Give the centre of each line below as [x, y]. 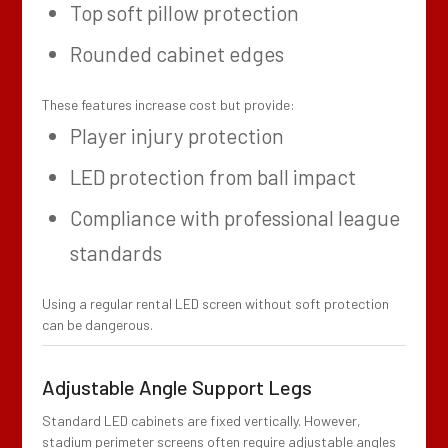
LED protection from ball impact [213, 177]
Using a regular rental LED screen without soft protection [216, 304]
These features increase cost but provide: [169, 105]
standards [116, 253]
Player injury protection [177, 136]
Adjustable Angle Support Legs [177, 387]
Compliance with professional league [235, 218]
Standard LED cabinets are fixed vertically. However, [202, 421]
